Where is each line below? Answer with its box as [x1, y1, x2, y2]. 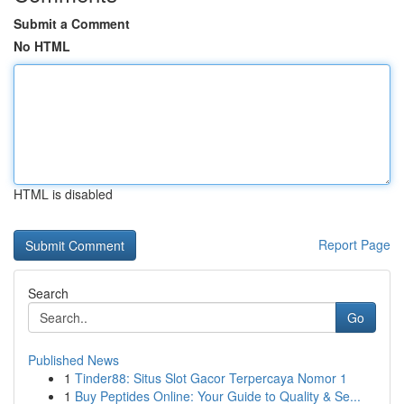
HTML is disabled [14, 185, 113, 203]
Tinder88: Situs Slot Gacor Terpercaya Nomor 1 [75, 369, 347, 387]
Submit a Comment [14, 14, 130, 32]
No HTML [14, 37, 70, 55]
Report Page [318, 235, 390, 253]
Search [28, 284, 69, 302]
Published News [28, 351, 119, 369]
